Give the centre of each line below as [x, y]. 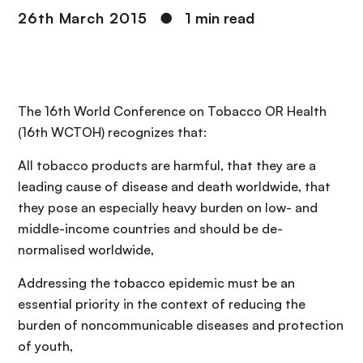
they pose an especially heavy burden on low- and [168, 207]
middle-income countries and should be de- [150, 228]
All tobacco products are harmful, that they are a [167, 165]
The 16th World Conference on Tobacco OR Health [172, 111]
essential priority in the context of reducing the [162, 304]
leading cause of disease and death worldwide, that [174, 186]
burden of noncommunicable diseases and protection [181, 325]
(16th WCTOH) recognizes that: [112, 132]
